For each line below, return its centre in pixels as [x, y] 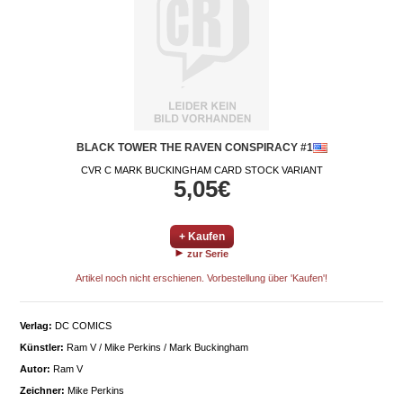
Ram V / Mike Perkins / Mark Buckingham [156, 347]
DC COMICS [82, 326]
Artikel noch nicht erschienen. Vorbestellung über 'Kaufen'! [201, 278]
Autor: [35, 369]
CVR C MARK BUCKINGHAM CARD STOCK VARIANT [201, 170]
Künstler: [42, 347]
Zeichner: [42, 390]
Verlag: [36, 326]
